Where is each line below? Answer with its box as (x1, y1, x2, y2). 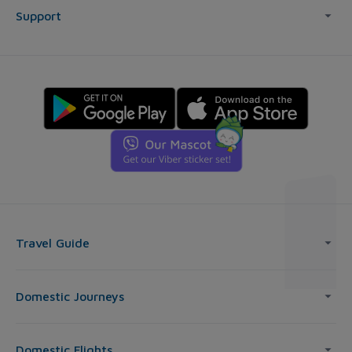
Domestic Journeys (16, 289, 124, 304)
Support (16, 9, 61, 24)
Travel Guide (16, 236, 90, 251)
